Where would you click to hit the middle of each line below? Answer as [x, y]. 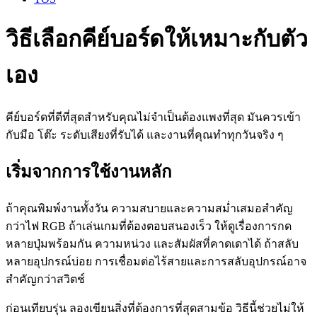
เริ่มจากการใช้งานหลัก [89, 172]
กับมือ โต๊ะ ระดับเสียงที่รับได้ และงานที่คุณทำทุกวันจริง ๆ [145, 134]
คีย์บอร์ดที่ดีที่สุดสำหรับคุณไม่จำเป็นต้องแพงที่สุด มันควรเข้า [153, 117]
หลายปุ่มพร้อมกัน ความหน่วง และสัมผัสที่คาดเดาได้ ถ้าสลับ [152, 243]
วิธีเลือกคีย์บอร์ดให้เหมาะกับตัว [157, 39]
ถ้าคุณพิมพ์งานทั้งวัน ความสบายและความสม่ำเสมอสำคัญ [149, 208]
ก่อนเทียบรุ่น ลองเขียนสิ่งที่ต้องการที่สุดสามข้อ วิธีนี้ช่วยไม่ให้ [155, 308]
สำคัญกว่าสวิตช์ [45, 279]
